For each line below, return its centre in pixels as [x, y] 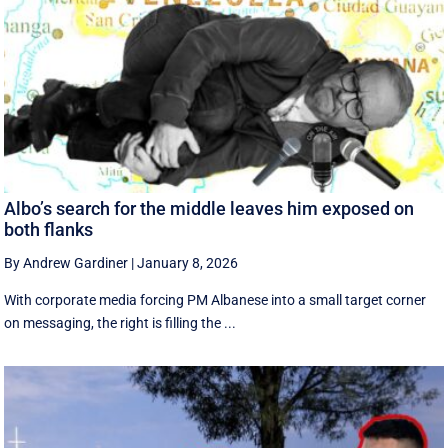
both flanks [49, 229]
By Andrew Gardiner [66, 262]
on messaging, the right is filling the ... [120, 322]
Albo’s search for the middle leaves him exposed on [209, 208]
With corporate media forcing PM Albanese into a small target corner [215, 299]
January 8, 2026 [188, 262]
